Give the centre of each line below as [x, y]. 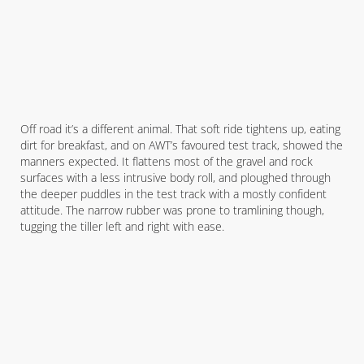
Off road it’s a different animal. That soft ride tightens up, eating [180, 129]
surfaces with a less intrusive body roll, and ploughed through [175, 178]
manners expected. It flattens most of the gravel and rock [167, 161]
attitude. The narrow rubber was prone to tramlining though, [172, 210]
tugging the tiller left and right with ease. [122, 226]
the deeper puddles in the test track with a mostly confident [173, 194]
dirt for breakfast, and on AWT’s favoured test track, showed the [182, 145]
